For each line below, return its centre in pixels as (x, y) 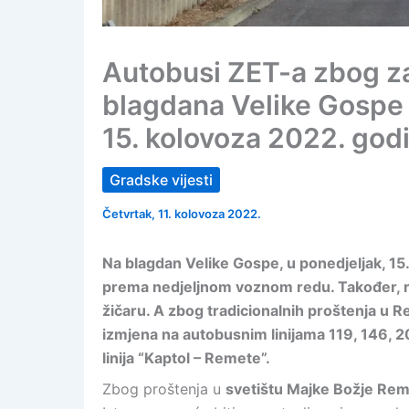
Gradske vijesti (161, 180)
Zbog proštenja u (164, 389)
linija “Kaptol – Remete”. (186, 358)
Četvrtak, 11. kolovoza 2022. (182, 214)
